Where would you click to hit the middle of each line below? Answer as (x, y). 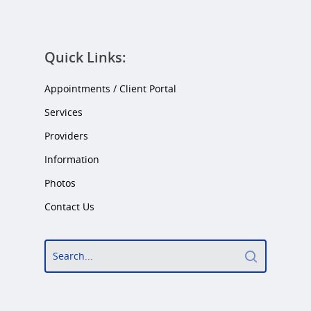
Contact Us (69, 207)
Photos (60, 183)
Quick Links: (85, 58)
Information (72, 160)
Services (64, 112)
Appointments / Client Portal (110, 89)
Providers (66, 136)
